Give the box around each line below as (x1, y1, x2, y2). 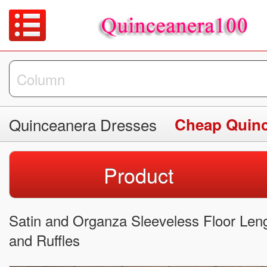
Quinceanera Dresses (9, 113, 157, 136)
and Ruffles (9, 229, 80, 251)
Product (103, 160, 173, 190)
